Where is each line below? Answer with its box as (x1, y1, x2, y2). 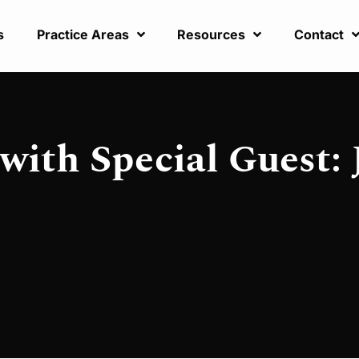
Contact (293, 26, 344, 43)
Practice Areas (36, 26, 129, 43)
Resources (177, 26, 246, 43)
